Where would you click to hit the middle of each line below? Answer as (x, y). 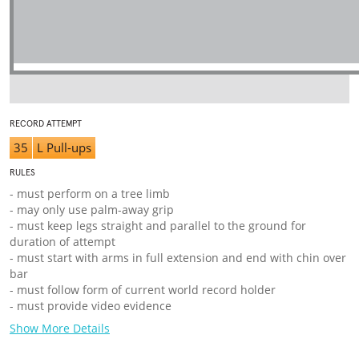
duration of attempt (63, 242)
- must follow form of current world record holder (143, 290)
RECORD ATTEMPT (46, 124)
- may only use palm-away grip (92, 210)
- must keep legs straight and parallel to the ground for (158, 226)
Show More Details (60, 328)
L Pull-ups (64, 147)
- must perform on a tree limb (90, 194)
